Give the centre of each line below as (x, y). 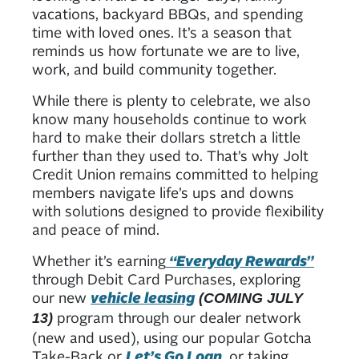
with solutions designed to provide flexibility (178, 210)
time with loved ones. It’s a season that (162, 32)
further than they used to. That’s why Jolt (170, 155)
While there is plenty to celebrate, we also (171, 100)
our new (61, 297)
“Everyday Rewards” (240, 260)
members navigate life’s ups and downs (163, 192)
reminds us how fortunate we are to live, (166, 50)
